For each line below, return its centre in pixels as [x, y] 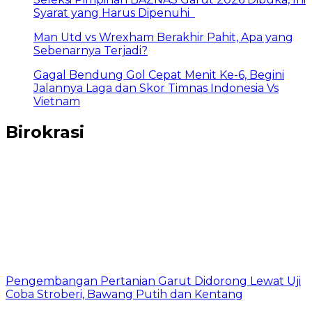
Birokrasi [45, 132]
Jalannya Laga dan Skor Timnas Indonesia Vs [156, 88]
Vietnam [57, 102]
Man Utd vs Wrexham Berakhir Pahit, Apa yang [163, 38]
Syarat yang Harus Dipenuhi [114, 13]
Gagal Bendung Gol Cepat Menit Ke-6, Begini [159, 75]
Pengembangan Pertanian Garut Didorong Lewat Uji [153, 281]
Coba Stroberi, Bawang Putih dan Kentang [124, 295]
